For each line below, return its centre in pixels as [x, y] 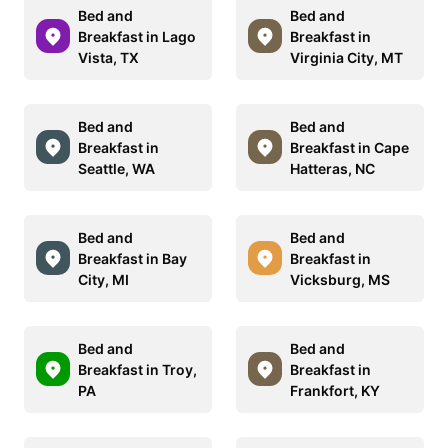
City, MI [103, 279]
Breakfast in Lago [137, 36]
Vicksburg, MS [340, 279]
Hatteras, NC [332, 168]
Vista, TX [108, 57]
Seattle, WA [116, 168]
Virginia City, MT [346, 57]
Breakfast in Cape [349, 147]
